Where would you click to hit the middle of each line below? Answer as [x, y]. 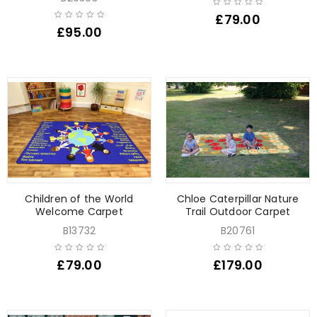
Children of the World [79, 198]
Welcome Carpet [79, 211]
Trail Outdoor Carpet [238, 211]
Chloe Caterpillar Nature [238, 198]
